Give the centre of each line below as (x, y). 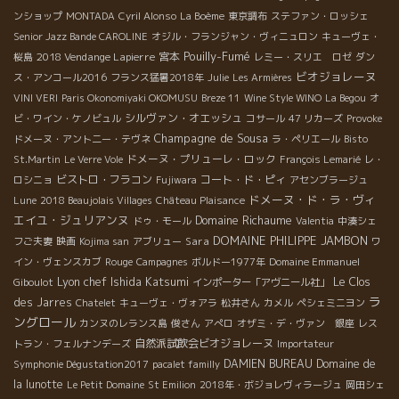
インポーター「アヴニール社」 (261, 282)
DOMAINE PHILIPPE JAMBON (290, 240)
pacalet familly (186, 364)
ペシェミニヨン (331, 302)
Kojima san (104, 241)
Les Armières (262, 77)
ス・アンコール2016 (60, 77)
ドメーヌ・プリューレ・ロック (201, 159)
